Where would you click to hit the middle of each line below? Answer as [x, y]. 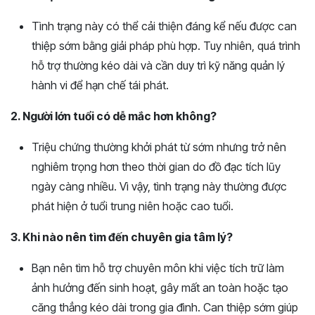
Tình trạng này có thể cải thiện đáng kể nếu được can [164, 26]
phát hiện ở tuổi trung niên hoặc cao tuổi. [133, 206]
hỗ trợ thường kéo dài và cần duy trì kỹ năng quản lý [158, 65]
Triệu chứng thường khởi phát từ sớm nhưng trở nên [159, 147]
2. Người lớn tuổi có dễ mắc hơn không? [114, 116]
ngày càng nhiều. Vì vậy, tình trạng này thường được [159, 186]
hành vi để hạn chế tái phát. [100, 85]
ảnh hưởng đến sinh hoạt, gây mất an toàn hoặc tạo [160, 287]
